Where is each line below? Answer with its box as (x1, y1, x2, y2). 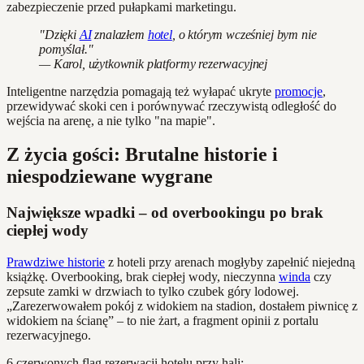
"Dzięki (39, 27, 80, 41)
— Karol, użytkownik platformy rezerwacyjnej (39, 56, 268, 71)
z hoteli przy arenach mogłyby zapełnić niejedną (105, 255, 355, 270)
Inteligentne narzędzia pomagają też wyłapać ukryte (6, 84, 275, 98)
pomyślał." (39, 41, 93, 56)
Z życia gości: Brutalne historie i (6, 144, 278, 166)
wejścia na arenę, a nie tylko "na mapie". (6, 113, 215, 128)
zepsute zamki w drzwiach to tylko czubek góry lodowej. (6, 284, 299, 299)
